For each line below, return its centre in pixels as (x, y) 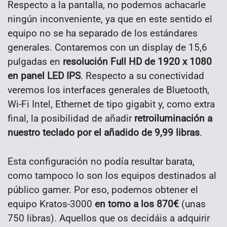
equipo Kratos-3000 (50, 204)
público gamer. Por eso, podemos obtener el (103, 190)
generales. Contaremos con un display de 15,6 (107, 47)
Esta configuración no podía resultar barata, (101, 161)
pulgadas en (35, 61)
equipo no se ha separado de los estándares (103, 33)
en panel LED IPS (44, 75)
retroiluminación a (173, 118)
